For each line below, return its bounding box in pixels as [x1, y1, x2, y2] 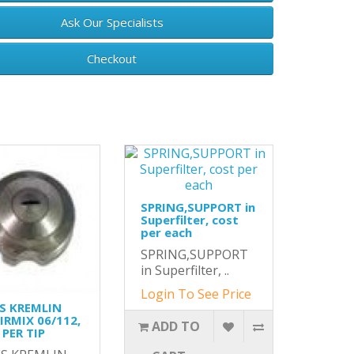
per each [140, 224, 192, 240]
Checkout [87, 51, 137, 66]
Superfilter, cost [140, 212, 239, 228]
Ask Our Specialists [60, 14, 164, 30]
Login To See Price [140, 285, 251, 303]
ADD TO [151, 318, 200, 335]
